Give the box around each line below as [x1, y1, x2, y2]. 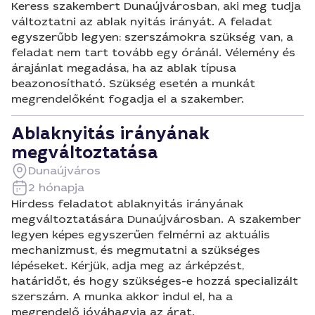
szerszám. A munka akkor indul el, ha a [11, 289, 233, 304]
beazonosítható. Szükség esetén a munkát [11, 76, 255, 91]
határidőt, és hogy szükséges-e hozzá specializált [11, 274, 298, 288]
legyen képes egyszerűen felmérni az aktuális [11, 227, 270, 242]
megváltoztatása [11, 141, 158, 164]
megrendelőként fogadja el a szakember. [11, 91, 244, 106]
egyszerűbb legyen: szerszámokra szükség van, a [11, 30, 293, 44]
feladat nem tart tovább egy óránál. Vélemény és [11, 45, 295, 60]
